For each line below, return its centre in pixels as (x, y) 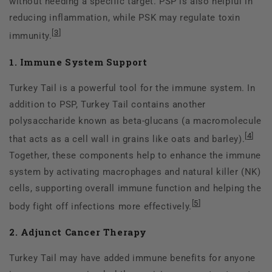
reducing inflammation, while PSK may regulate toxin (125, 17)
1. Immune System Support (78, 62)
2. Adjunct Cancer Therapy (78, 232)
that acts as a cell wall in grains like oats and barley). (127, 139)
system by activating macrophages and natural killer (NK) (135, 172)
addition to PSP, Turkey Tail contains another (108, 104)
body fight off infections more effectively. (100, 206)
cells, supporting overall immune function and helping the (135, 188)
